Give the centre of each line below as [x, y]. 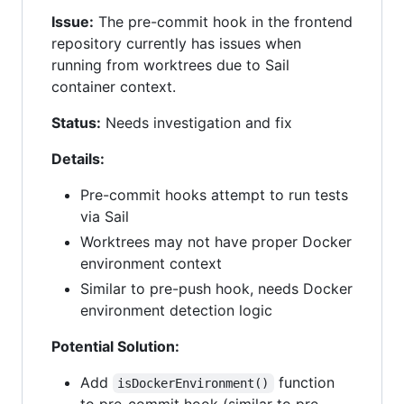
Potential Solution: [115, 347]
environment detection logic [176, 311]
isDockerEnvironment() [193, 384]
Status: [76, 123]
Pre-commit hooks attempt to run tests [214, 195]
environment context [151, 264]
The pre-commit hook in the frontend [223, 22]
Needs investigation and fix [197, 123]
